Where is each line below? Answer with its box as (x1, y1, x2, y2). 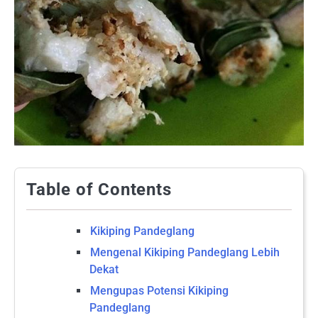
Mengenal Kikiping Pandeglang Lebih (90, 246, 280, 259)
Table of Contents (26, 180, 172, 199)
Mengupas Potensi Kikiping (90, 284, 229, 297)
